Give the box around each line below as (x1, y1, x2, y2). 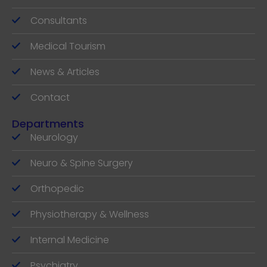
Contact (30, 91, 70, 104)
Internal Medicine (30, 233, 109, 247)
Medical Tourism (30, 39, 105, 53)
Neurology (30, 131, 78, 144)
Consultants (30, 14, 87, 27)
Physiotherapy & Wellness (30, 207, 149, 221)
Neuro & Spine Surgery (30, 156, 133, 170)
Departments (12, 116, 84, 131)
